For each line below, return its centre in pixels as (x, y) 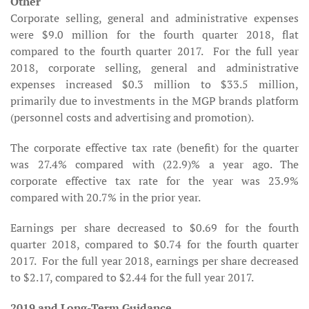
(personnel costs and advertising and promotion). (132, 117)
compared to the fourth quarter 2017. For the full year (154, 51)
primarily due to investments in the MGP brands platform (154, 101)
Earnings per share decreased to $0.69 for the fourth (154, 228)
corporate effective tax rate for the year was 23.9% (154, 181)
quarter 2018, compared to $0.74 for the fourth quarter (154, 244)
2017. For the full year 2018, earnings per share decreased (154, 261)
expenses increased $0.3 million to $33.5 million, (154, 84)
